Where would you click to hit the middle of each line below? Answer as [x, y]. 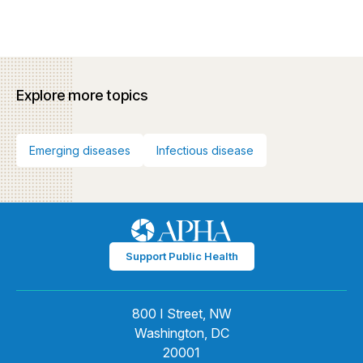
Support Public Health [181, 256]
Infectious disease [205, 150]
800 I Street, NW [181, 314]
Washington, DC [181, 333]
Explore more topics [82, 95]
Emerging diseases [80, 150]
